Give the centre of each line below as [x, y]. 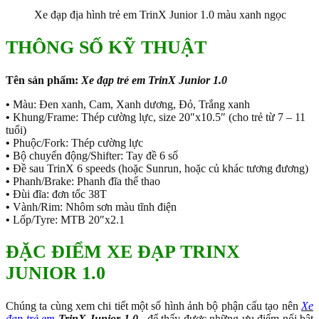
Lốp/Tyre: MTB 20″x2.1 [67, 219]
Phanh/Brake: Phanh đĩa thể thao [85, 181]
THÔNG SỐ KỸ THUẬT [106, 47]
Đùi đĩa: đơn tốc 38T [58, 194]
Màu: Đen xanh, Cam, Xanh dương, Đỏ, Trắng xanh [130, 104]
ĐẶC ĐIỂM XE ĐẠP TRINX [123, 252]
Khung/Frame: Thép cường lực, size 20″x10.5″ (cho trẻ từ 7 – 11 [158, 117]
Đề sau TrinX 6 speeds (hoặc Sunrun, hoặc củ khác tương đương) [159, 168]
